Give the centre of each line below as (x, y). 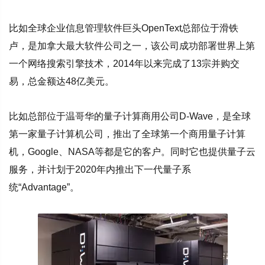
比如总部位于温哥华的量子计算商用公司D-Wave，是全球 (130, 116)
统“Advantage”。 (44, 187)
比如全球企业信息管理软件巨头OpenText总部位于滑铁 (124, 28)
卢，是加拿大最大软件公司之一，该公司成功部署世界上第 (132, 46)
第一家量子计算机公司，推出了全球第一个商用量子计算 (127, 134)
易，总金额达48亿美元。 (62, 82)
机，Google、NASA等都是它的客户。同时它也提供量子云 (132, 151)
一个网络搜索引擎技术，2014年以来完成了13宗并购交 (124, 64)
